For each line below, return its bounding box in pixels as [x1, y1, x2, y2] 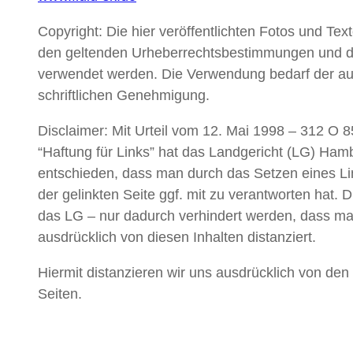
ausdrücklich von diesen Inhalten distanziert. [38, 229, 316, 246]
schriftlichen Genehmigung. [38, 87, 210, 104]
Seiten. [38, 286, 82, 303]
